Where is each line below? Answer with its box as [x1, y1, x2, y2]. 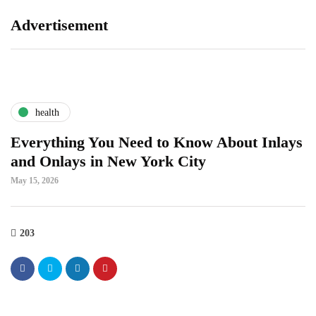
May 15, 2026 [11, 176, 59, 186]
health [35, 107, 59, 118]
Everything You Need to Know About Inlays [11, 133, 303, 151]
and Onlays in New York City [11, 152, 206, 170]
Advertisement [11, 16, 108, 34]
